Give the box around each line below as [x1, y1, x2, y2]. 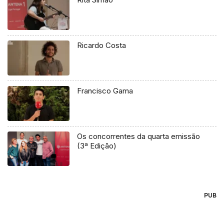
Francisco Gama [77, 85, 133, 95]
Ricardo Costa [77, 40, 126, 50]
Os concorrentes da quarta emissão [77, 131, 200, 141]
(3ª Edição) [77, 140, 117, 150]
